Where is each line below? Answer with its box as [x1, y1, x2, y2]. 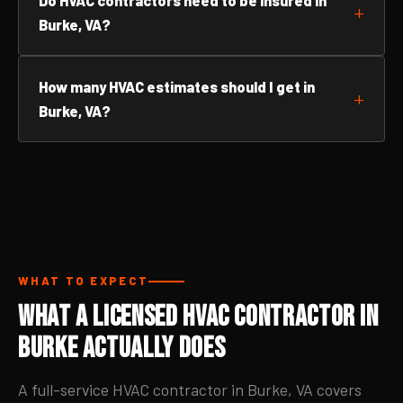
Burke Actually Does [18, 331, 226, 366]
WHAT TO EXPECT [18, 273, 149, 288]
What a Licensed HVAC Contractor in [18, 300, 379, 335]
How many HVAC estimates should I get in [39, 78, 315, 95]
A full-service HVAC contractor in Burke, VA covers [18, 380, 362, 399]
